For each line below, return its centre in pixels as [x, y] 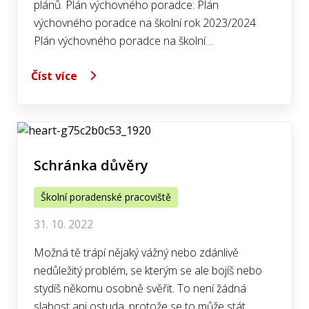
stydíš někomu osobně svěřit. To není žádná [140, 288]
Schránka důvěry [91, 165]
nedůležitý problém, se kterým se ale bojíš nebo [148, 270]
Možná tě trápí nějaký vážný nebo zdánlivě [136, 252]
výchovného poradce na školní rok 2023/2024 [145, 23]
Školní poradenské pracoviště [106, 197]
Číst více [54, 76]
